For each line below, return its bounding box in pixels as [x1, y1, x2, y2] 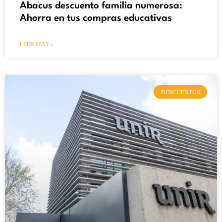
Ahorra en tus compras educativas [20, 13, 172, 24]
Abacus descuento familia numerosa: [20, 1, 182, 11]
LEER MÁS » [20, 40, 54, 48]
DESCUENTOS [161, 88, 200, 96]
